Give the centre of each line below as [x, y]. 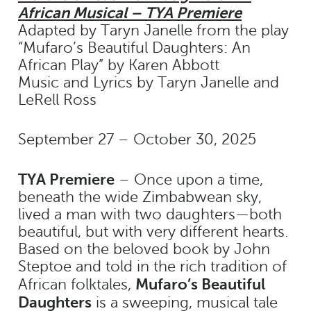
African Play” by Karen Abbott [119, 65]
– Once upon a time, [189, 179]
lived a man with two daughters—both [150, 214]
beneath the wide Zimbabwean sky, [140, 197]
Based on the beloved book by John [144, 249]
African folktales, [77, 284]
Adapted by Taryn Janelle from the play [153, 30]
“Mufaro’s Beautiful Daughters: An [134, 48]
